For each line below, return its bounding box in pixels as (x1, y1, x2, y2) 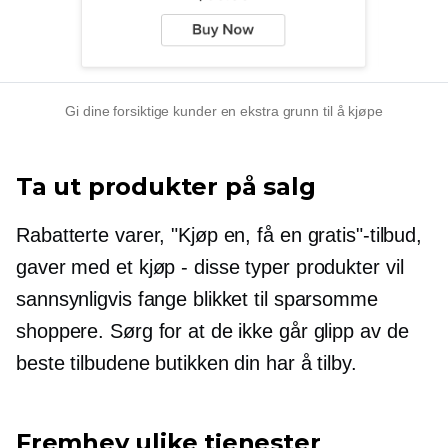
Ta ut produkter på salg (16, 171, 316, 201)
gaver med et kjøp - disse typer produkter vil (16, 255, 404, 278)
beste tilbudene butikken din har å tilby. (16, 351, 357, 374)
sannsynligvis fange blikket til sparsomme (16, 287, 378, 310)
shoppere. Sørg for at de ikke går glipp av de (16, 319, 409, 342)
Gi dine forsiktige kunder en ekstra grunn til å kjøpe (65, 102, 383, 119)
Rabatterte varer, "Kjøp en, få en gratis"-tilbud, (16, 223, 423, 246)
